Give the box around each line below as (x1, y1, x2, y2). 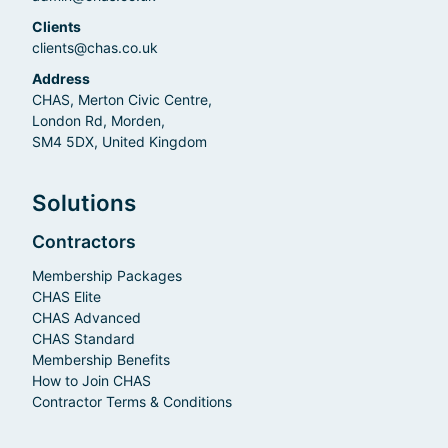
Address (32, 69, 90, 87)
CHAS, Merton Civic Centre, (32, 90, 212, 108)
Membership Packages (32, 266, 182, 284)
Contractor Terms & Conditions (32, 392, 232, 410)
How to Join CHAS (32, 371, 151, 389)
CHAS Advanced (32, 308, 141, 326)
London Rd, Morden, (32, 111, 165, 129)
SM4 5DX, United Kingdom (32, 132, 207, 150)
